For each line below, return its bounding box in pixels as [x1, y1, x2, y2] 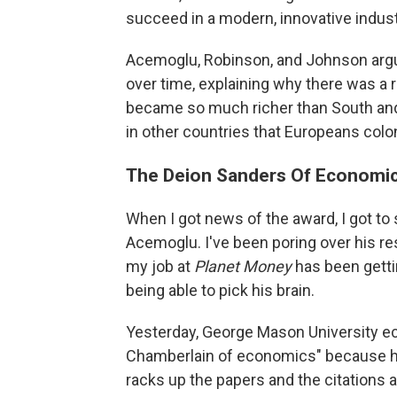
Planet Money [194, 257, 292, 276]
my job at [126, 257, 194, 276]
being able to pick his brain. [126, 281, 315, 300]
